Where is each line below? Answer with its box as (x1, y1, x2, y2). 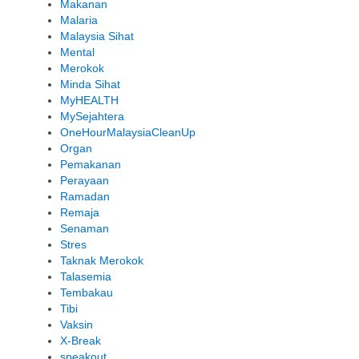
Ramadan (60, 190, 110, 204)
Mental (60, 46, 95, 59)
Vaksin (60, 318, 93, 332)
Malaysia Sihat (60, 30, 134, 43)
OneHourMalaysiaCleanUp (60, 126, 196, 139)
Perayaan (60, 174, 109, 188)
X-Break (60, 334, 101, 348)
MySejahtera (60, 110, 124, 123)
